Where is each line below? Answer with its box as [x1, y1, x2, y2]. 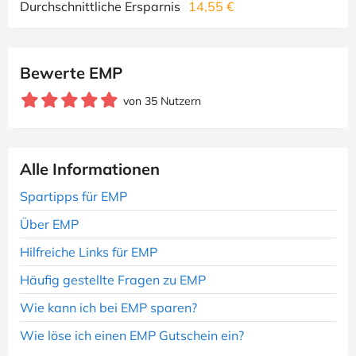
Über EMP [20, 216, 79, 232]
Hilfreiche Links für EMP [20, 244, 157, 260]
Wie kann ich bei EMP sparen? [20, 300, 197, 315]
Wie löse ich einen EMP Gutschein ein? [20, 327, 244, 343]
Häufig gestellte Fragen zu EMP [20, 272, 206, 288]
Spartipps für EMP [20, 188, 127, 204]
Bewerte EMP [20, 63, 122, 83]
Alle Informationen [20, 159, 160, 179]
